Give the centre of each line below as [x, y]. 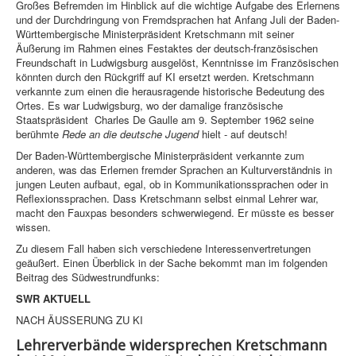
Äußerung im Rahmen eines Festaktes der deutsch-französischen [167, 48]
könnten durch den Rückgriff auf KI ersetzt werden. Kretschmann [165, 77]
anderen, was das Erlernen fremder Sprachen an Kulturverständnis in [174, 170]
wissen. [33, 227]
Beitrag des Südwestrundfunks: [88, 277]
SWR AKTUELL [53, 299]
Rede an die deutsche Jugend [130, 134]
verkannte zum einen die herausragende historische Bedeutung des [170, 91]
